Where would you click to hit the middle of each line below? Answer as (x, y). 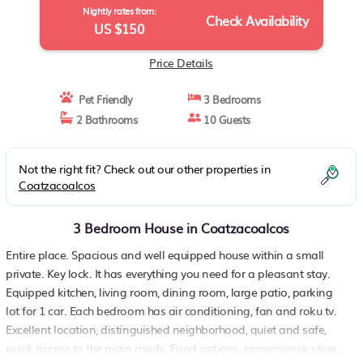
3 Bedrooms (231, 99)
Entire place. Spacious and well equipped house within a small (165, 254)
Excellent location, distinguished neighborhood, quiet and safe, (166, 329)
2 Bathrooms (105, 120)
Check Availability (257, 20)
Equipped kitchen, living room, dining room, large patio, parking (169, 292)
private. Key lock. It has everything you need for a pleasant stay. (168, 273)
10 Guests (225, 120)
